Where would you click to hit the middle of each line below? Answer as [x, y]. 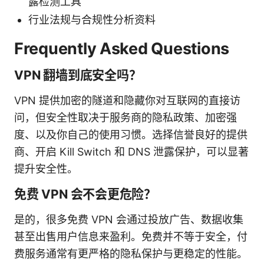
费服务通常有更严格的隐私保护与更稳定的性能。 [131, 253]
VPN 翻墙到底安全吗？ [78, 75]
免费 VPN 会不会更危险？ [85, 194]
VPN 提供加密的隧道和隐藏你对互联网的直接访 [127, 100]
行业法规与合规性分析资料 [92, 19]
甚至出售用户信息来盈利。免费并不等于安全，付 [131, 236]
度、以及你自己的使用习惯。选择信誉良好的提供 [131, 134]
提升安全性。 [46, 169]
